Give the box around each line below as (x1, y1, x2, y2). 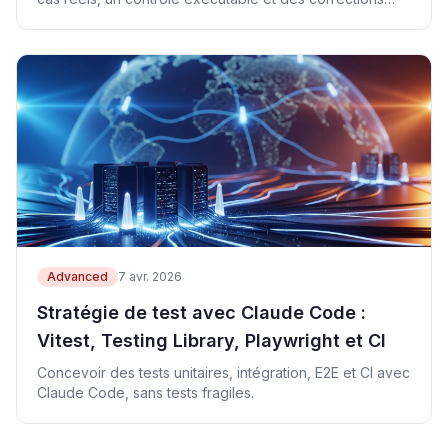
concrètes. (37, 10, 107, 27)
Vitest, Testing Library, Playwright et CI (37, 330, 386, 351)
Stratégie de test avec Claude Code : (37, 302, 366, 323)
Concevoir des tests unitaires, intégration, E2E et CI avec (37, 364, 410, 381)
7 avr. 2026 (118, 269, 182, 284)
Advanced (47, 269, 108, 284)
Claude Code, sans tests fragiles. (37, 384, 254, 401)
